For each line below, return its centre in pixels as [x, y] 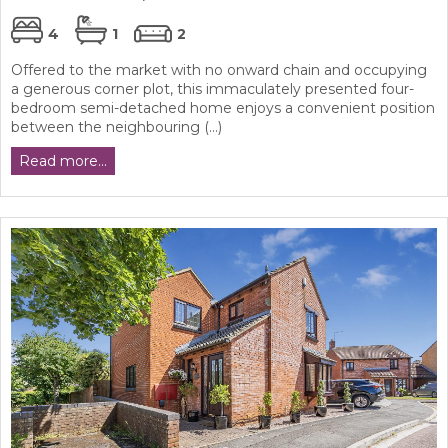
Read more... [63, 160]
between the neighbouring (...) [116, 126]
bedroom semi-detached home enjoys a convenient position [223, 107]
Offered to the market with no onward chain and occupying [219, 69]
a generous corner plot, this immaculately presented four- [212, 88]
